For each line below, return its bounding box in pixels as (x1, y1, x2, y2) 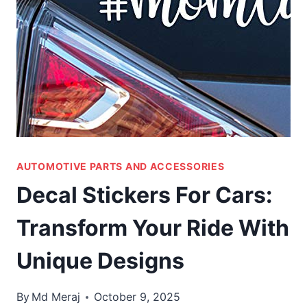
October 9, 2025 (94, 290, 181, 304)
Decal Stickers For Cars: (16, 182, 273, 209)
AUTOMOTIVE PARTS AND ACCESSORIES (16, 160, 225, 173)
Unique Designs (16, 247, 184, 275)
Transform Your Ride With (16, 214, 289, 242)
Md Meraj (32, 290, 81, 304)
